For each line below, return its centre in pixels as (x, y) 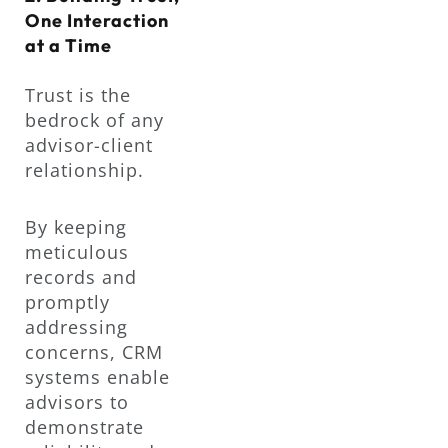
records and (81, 276)
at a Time (68, 46)
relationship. (84, 170)
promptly (67, 301)
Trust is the (78, 95)
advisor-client (89, 145)
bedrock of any (94, 120)
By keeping (76, 226)
